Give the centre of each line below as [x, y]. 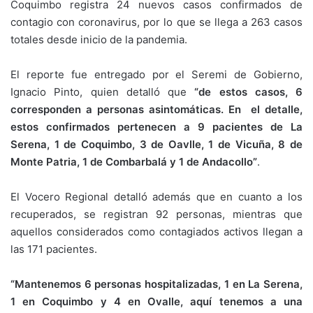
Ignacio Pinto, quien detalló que [103, 92]
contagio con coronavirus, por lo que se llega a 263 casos [156, 22]
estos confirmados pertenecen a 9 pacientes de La [156, 127]
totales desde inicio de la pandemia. [99, 40]
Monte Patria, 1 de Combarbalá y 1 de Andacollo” [134, 162]
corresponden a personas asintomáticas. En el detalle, [156, 110]
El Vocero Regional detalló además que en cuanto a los [156, 197]
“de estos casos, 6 [248, 92]
